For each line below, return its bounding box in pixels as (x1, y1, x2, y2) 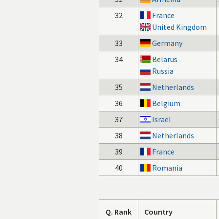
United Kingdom (152, 22, 207, 32)
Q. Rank (106, 207, 131, 217)
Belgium (152, 98, 181, 108)
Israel (152, 114, 172, 124)
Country (144, 207, 173, 217)
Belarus (152, 54, 178, 64)
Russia (152, 66, 174, 76)
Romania (152, 163, 183, 173)
